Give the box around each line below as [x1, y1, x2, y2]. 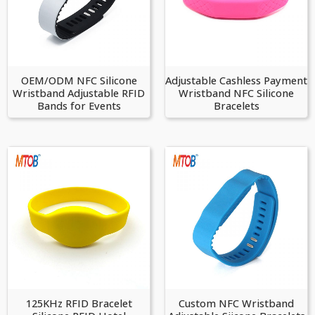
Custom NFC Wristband [179, 296, 294, 311]
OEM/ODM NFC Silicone [20, 73, 137, 88]
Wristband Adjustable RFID [13, 86, 145, 101]
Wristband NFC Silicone [179, 86, 294, 101]
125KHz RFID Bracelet [25, 296, 132, 311]
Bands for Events [37, 98, 121, 113]
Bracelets [213, 98, 259, 113]
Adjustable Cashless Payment [165, 73, 307, 88]
